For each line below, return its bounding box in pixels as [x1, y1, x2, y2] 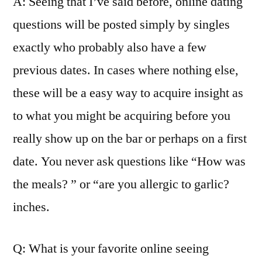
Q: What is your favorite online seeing [13, 240, 209, 257]
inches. [13, 199, 50, 215]
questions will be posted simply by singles [13, 16, 230, 33]
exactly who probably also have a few [13, 39, 206, 56]
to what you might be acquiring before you [13, 108, 230, 124]
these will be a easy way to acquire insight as [13, 85, 243, 101]
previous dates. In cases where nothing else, [13, 62, 239, 78]
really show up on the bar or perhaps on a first [13, 130, 247, 147]
